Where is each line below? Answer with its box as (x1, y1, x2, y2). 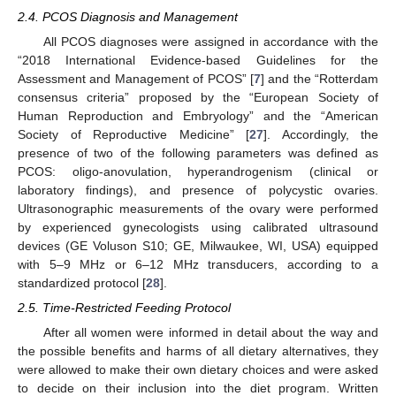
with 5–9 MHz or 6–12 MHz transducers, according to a (18, 256, 378, 271)
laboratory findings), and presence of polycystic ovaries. (18, 182, 378, 197)
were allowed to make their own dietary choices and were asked (18, 362, 378, 377)
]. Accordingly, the (263, 126, 378, 141)
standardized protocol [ (18, 275, 146, 290)
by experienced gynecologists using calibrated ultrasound (18, 219, 378, 234)
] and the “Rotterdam (260, 71, 378, 86)
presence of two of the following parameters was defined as (18, 145, 378, 160)
